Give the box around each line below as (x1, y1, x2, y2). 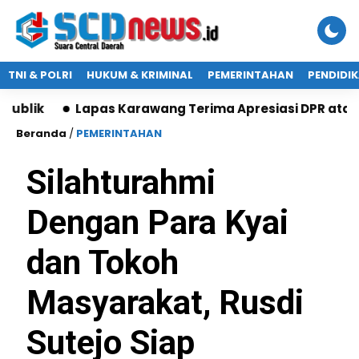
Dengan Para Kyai (26, 203, 288, 242)
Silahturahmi (26, 163, 216, 202)
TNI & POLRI (8, 67, 72, 83)
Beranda (16, 126, 67, 141)
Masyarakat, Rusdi (26, 283, 304, 322)
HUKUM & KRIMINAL (87, 67, 193, 83)
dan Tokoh (26, 243, 179, 282)
